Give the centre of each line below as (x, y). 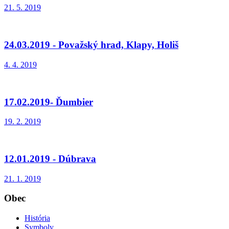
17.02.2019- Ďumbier (49, 102)
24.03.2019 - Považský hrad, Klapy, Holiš (91, 45)
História (37, 218)
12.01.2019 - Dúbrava (50, 159)
